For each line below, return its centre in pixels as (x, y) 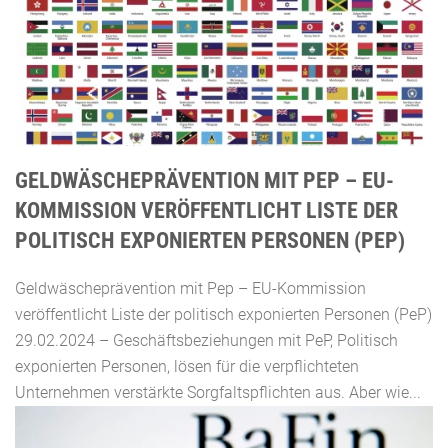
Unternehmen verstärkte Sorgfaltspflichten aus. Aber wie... (218, 392)
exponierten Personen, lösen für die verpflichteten (187, 366)
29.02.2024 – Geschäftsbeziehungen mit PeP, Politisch (206, 340)
